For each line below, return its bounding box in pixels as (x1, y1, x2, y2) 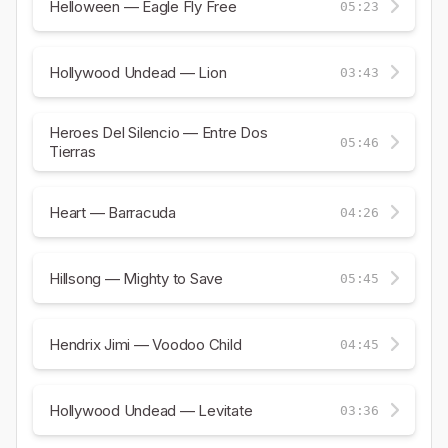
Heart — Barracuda (49, 202, 176, 222)
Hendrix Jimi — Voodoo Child (49, 334, 242, 354)
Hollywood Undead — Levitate (49, 400, 253, 420)
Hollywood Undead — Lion (49, 62, 227, 82)
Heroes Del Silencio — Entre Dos (49, 123, 268, 142)
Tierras (49, 142, 96, 161)
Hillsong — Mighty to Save (49, 268, 223, 288)
